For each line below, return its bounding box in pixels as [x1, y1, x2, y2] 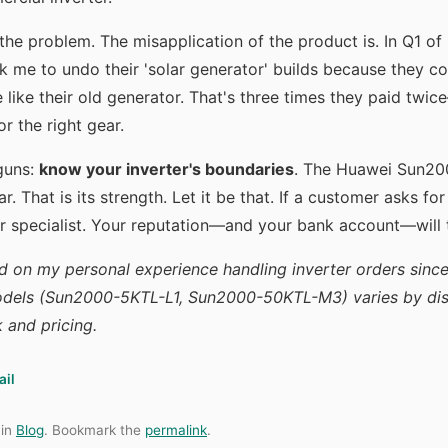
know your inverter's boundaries [39, 159, 294, 179]
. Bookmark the [44, 422, 145, 438]
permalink [145, 422, 207, 438]
